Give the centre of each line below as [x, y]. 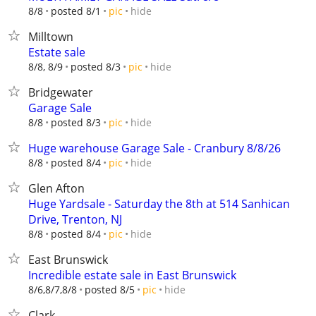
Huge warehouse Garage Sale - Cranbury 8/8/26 [154, 148]
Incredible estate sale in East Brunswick [132, 275]
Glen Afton [56, 188]
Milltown [51, 37]
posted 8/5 [110, 290]
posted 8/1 [76, 11]
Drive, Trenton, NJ [75, 219]
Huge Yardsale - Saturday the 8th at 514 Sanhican [159, 204]
